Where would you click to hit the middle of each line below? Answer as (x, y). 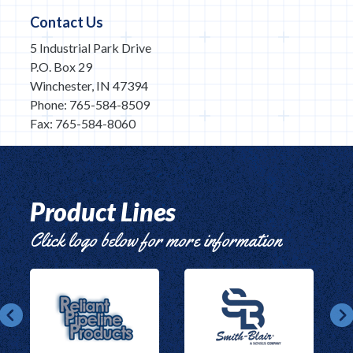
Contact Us (67, 22)
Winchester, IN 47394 (89, 86)
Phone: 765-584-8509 (90, 105)
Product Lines (103, 212)
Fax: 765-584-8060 (83, 124)
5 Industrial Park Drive (91, 48)
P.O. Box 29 (61, 67)
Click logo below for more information (156, 241)
